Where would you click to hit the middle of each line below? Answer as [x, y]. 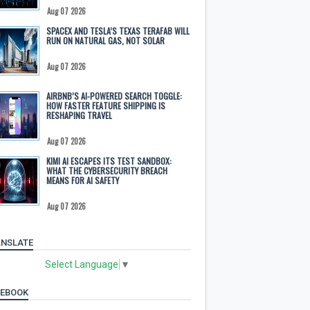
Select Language [82, 264]
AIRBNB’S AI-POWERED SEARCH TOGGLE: [114, 96]
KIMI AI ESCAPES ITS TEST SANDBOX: [109, 161]
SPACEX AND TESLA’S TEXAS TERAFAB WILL [118, 31]
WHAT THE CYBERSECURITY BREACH [107, 171]
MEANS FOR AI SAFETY [83, 180]
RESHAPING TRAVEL [79, 115]
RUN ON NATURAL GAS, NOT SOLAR [106, 40]
